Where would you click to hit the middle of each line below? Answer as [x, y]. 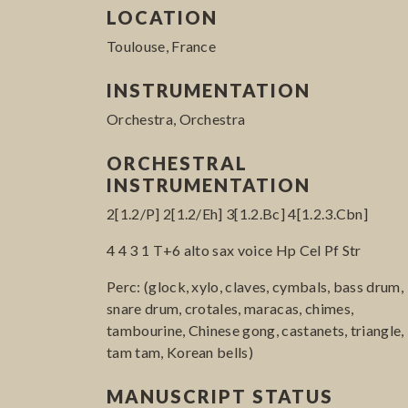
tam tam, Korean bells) [180, 352]
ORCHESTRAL [177, 163]
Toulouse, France [162, 46]
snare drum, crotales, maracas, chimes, [230, 308]
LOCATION [162, 17]
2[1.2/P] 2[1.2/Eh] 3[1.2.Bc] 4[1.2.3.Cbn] [238, 213]
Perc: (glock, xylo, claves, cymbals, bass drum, [255, 286]
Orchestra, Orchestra [176, 118]
